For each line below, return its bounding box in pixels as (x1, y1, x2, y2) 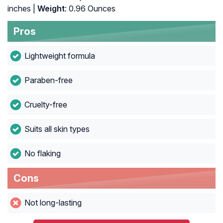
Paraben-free (24, 75, 73, 86)
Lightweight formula (24, 51, 95, 61)
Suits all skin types (24, 124, 90, 134)
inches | (7, 3, 35, 14)
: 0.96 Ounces (65, 3, 115, 14)
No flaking (24, 148, 61, 159)
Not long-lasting (24, 198, 82, 208)
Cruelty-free (24, 100, 67, 110)
